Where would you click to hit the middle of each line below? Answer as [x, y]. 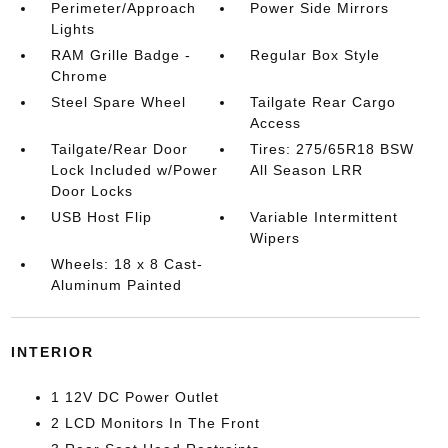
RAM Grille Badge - [120, 55]
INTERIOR [52, 352]
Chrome [79, 76]
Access [276, 123]
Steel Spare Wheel [118, 102]
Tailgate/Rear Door [119, 149]
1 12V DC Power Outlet [134, 397]
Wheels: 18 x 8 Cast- [126, 264]
